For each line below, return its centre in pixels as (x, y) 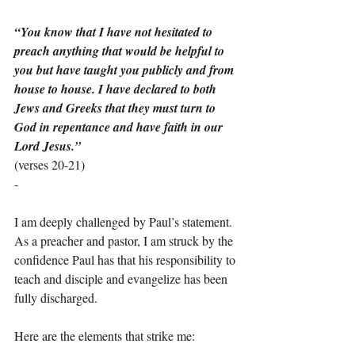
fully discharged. (56, 297)
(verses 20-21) (50, 164)
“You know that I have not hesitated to (115, 31)
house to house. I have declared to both (117, 88)
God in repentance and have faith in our (120, 126)
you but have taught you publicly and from (126, 69)
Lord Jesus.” (48, 145)
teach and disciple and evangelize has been (122, 278)
